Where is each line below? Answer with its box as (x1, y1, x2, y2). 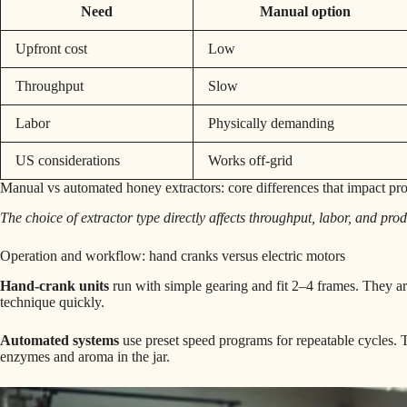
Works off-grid (208, 153, 293, 169)
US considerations (15, 153, 120, 169)
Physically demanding (208, 115, 334, 132)
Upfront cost (15, 41, 87, 57)
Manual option (259, 4, 351, 20)
